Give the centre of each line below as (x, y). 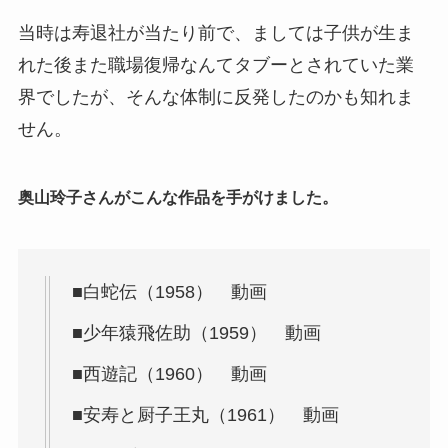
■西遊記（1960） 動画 (169, 373)
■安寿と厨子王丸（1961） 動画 (205, 414)
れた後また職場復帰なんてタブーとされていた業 (215, 65)
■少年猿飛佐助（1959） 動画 (196, 332)
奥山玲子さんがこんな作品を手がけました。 (177, 198)
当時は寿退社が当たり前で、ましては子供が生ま (215, 33)
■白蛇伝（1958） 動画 (169, 291)
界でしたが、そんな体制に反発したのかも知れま (215, 97)
